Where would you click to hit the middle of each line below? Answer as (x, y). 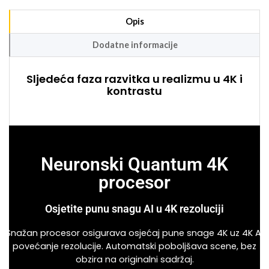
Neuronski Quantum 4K (134, 165)
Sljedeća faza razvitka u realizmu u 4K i (134, 79)
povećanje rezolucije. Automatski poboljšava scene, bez (134, 246)
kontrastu (134, 91)
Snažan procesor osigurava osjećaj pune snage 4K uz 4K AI (134, 233)
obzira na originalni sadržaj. (134, 260)
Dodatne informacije (135, 44)
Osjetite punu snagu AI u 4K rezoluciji (134, 209)
